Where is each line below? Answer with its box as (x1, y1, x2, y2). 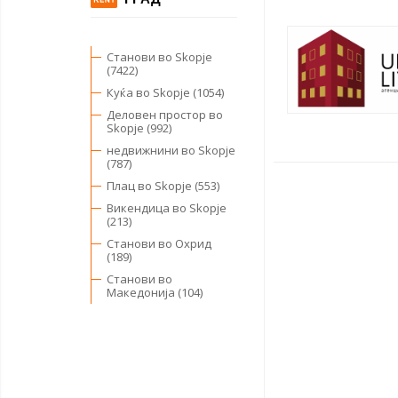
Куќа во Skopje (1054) (107, 84, 224, 101)
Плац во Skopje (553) (107, 178, 219, 195)
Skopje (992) (107, 120, 171, 137)
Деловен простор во (107, 107, 223, 123)
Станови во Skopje (107, 49, 212, 66)
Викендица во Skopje (107, 200, 227, 217)
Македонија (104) (107, 284, 203, 301)
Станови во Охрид (107, 235, 211, 252)
